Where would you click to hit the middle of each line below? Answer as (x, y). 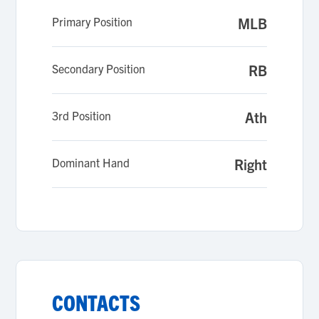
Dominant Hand (91, 162)
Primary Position (93, 21)
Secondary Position (99, 68)
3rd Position (82, 115)
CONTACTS (96, 302)
